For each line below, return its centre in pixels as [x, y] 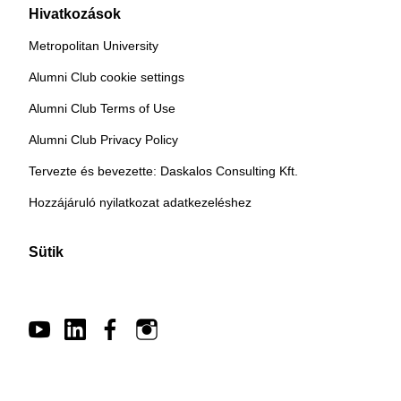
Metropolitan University [94, 46]
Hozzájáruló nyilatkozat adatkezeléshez [140, 202]
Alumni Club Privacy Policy [103, 140]
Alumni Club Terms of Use [102, 108]
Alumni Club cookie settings [107, 77]
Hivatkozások [75, 14]
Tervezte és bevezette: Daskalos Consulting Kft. [163, 171]
